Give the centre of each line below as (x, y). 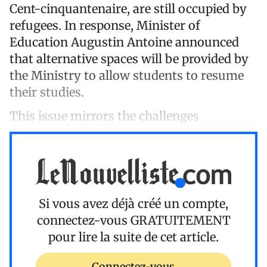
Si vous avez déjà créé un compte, (133, 204)
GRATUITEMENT (180, 221)
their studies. (47, 92)
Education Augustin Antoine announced (124, 42)
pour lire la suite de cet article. (133, 237)
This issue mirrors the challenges (104, 116)
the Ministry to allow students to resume (127, 75)
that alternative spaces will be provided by (129, 58)
